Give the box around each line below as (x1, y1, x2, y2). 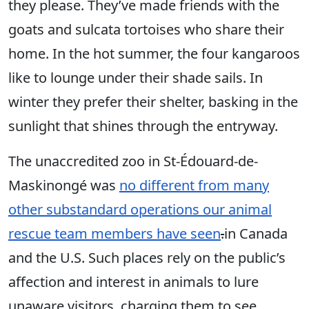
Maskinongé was (8, 176, 119, 195)
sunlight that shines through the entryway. (8, 117, 278, 136)
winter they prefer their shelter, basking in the (8, 92, 298, 112)
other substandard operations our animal (8, 200, 272, 219)
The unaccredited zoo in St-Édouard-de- (8, 152, 258, 171)
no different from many (119, 176, 269, 195)
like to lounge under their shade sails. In (8, 68, 263, 88)
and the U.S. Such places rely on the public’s (8, 248, 286, 268)
